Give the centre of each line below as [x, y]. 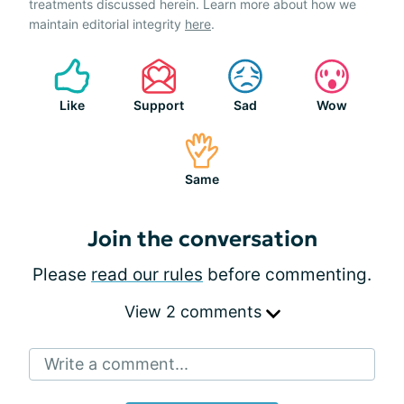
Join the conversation [202, 239]
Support [159, 105]
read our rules [147, 275]
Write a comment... [116, 364]
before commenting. [287, 275]
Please [62, 275]
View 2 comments [195, 312]
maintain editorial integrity [107, 24]
